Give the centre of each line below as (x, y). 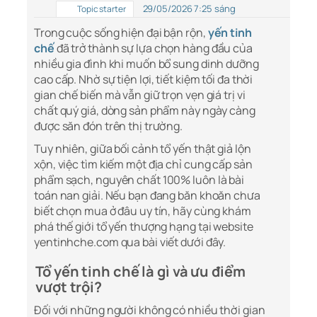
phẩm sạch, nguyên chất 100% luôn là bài (139, 180)
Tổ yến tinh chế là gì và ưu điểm (140, 272)
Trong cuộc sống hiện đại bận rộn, (121, 33)
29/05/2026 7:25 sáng (189, 9)
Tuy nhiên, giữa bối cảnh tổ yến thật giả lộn (143, 149)
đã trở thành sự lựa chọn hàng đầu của (153, 48)
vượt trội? (69, 287)
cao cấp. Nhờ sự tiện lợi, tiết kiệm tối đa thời (144, 80)
